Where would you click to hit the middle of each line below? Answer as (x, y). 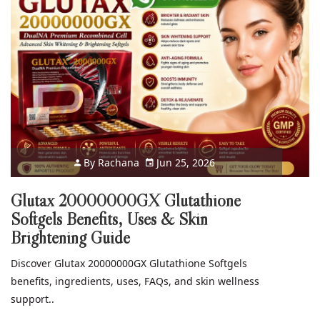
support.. (32, 299)
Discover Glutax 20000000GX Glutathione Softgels (129, 264)
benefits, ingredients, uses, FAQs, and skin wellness (135, 281)
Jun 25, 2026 (185, 163)
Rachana (119, 163)
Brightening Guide (70, 238)
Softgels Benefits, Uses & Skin (109, 219)
